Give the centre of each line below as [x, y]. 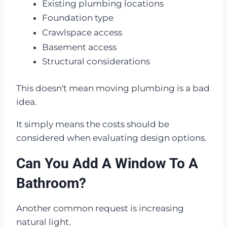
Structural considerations [96, 62]
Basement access [79, 47]
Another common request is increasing [100, 208]
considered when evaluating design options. [111, 138]
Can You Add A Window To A [107, 163]
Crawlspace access [82, 32]
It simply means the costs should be [93, 124]
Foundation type [78, 18]
